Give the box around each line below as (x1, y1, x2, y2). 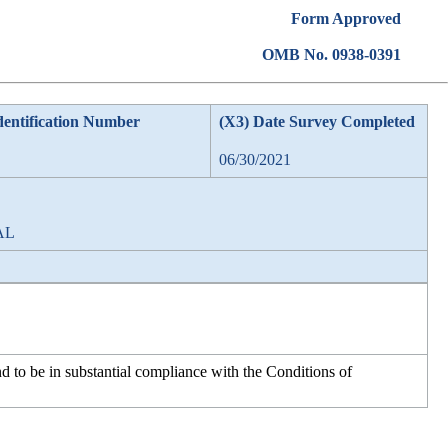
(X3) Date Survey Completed (219, 113, 415, 130)
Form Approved (290, 10, 401, 27)
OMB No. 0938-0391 (261, 46, 401, 63)
